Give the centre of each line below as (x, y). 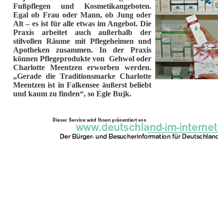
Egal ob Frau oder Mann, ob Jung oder (82, 15)
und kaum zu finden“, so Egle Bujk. (72, 94)
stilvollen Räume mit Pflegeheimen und (82, 41)
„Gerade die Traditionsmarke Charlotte (82, 76)
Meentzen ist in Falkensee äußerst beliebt (82, 85)
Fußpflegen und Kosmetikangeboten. (82, 6)
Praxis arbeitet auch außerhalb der (82, 32)
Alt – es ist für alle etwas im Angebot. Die (82, 24)
